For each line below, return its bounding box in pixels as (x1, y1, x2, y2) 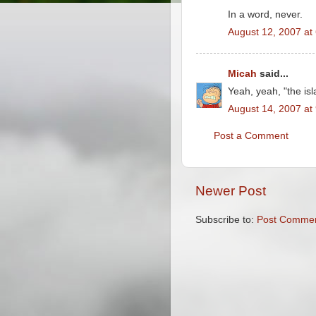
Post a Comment (214, 130, 288, 141)
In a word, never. (228, 8, 303, 20)
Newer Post (195, 183, 266, 198)
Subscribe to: (195, 214, 257, 225)
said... (257, 68, 288, 79)
